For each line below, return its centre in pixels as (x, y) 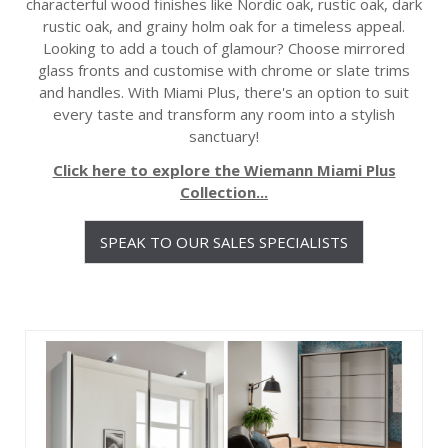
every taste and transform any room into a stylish (224, 114)
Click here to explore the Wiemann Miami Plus (224, 170)
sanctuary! (224, 136)
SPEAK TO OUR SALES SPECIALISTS (224, 242)
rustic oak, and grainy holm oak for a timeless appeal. (224, 26)
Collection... (224, 192)
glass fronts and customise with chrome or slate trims (224, 70)
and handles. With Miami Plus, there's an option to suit (224, 92)
